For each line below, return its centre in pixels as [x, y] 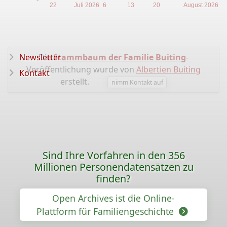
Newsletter [40, 57]
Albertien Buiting [168, 69]
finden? [113, 179]
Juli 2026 [86, 5]
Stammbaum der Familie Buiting [120, 57]
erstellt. [74, 82]
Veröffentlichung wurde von [81, 69]
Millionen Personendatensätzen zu [113, 167]
